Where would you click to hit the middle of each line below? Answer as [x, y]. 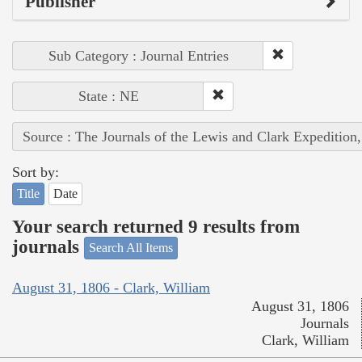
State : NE [108, 97]
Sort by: [36, 173]
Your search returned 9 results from [156, 226]
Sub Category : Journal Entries [138, 56]
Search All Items [131, 248]
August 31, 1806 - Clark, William [111, 287]
